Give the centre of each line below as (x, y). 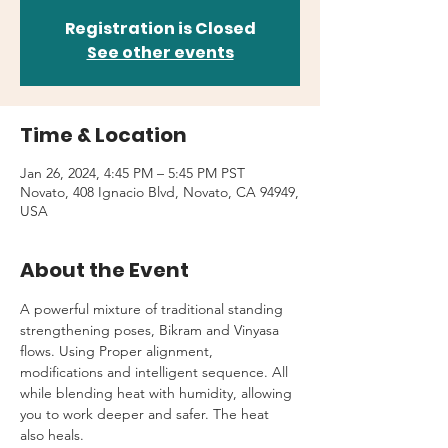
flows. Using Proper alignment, (118, 351)
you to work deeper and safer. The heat (146, 414)
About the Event (104, 270)
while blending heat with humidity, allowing (158, 393)
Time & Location (103, 135)
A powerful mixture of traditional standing (153, 309)
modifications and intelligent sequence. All (156, 372)
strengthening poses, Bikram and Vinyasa (151, 330)
